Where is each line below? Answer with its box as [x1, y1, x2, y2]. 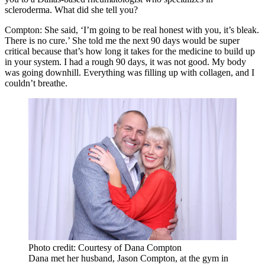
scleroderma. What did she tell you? [5, 4, 138, 15]
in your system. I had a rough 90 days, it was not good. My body [5, 56, 246, 67]
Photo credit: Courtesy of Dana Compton [28, 242, 182, 253]
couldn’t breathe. [5, 77, 67, 88]
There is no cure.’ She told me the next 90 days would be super [5, 35, 240, 46]
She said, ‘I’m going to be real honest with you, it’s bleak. [42, 24, 259, 35]
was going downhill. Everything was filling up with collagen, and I [5, 67, 254, 77]
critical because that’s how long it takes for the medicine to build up [5, 46, 255, 56]
